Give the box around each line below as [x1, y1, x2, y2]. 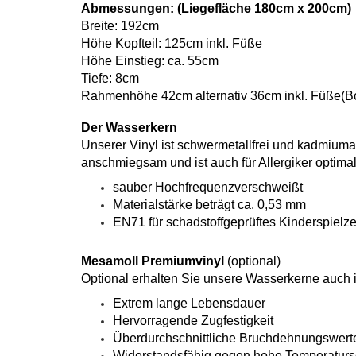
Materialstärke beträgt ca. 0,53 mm [113, 198, 306, 211]
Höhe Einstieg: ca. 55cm [81, 54, 219, 68]
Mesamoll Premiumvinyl [81, 254, 227, 268]
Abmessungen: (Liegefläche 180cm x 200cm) [81, 2, 351, 15]
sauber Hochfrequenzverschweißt [113, 180, 303, 194]
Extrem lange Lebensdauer [113, 296, 265, 310]
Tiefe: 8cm [81, 72, 139, 85]
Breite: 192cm [81, 19, 159, 33]
